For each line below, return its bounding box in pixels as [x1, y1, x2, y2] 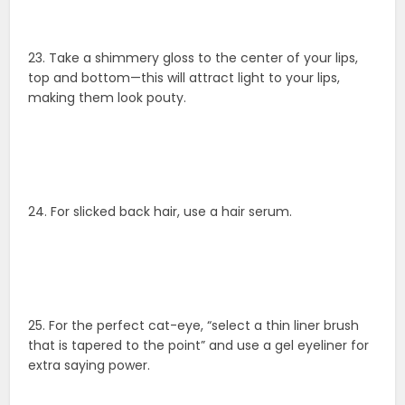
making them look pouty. [28, 89, 187, 108]
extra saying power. [28, 356, 151, 375]
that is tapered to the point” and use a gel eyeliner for [28, 336, 370, 355]
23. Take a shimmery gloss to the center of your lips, [28, 49, 359, 68]
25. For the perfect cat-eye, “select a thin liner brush [28, 316, 360, 335]
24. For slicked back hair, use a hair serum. [28, 202, 293, 221]
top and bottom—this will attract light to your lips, [28, 69, 341, 88]
